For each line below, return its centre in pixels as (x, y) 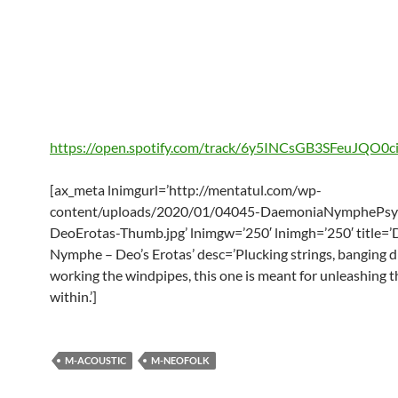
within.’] (73, 296)
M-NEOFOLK (180, 360)
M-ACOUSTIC (96, 360)
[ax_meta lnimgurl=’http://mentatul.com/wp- (186, 190)
